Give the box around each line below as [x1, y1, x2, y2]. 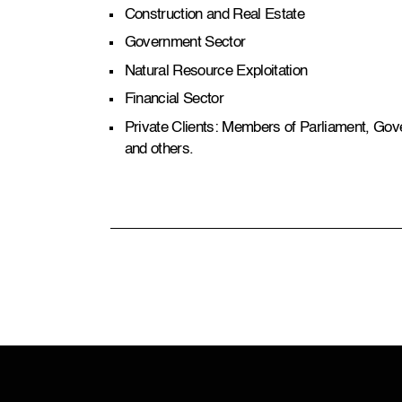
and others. [124, 141, 194, 157]
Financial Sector [124, 92, 223, 108]
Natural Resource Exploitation [124, 63, 308, 79]
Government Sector [124, 35, 246, 51]
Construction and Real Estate [124, 6, 304, 22]
